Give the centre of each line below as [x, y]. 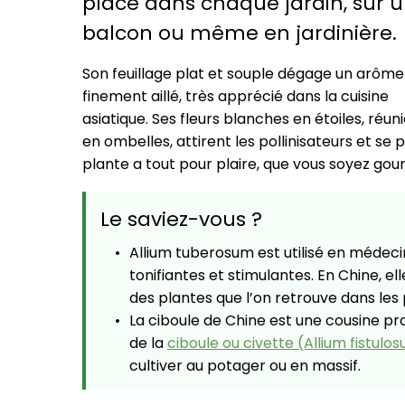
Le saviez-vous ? [181, 220]
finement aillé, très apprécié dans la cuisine [235, 97]
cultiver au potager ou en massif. [245, 366]
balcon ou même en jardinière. [239, 33]
